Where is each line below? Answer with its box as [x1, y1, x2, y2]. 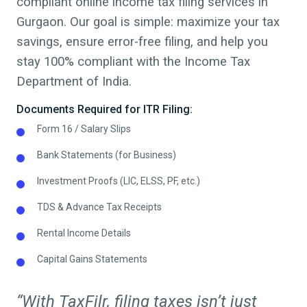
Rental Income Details [37, 228, 131, 239]
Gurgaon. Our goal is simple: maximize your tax [16, 14, 280, 30]
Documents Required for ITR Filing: [16, 103, 193, 116]
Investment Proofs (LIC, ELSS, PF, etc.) [37, 175, 200, 187]
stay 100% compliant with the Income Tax [16, 54, 250, 70]
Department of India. [16, 74, 132, 90]
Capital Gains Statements [37, 254, 147, 265]
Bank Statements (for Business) [37, 149, 176, 161]
